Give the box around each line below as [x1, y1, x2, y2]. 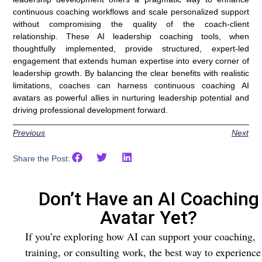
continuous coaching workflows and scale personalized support [13, 6, 249, 16]
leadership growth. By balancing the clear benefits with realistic [13, 68, 249, 78]
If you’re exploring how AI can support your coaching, [25, 229, 256, 244]
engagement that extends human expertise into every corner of [13, 56, 249, 65]
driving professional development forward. [13, 105, 168, 115]
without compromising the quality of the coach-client [13, 19, 249, 29]
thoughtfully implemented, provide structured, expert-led [13, 43, 249, 53]
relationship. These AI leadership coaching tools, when [13, 31, 249, 41]
